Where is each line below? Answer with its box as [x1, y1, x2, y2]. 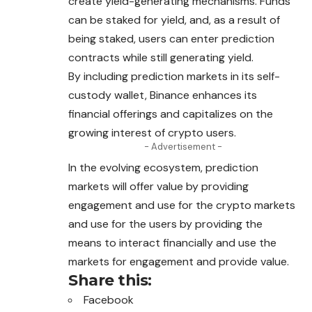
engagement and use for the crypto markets [68, 198, 295, 213]
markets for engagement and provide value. [68, 254, 289, 270]
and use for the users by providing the [68, 217, 263, 232]
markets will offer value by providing [68, 179, 249, 194]
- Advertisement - [144, 141, 222, 153]
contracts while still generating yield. [68, 50, 253, 65]
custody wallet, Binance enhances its [68, 88, 257, 103]
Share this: [68, 271, 152, 290]
